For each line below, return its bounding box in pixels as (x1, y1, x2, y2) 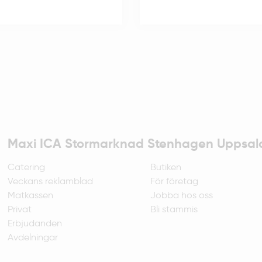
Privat (8, 204, 32, 215)
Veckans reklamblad (8, 175, 94, 187)
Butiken (150, 161, 181, 173)
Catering (8, 161, 46, 173)
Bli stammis (150, 204, 198, 215)
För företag (150, 175, 198, 187)
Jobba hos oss (150, 189, 213, 201)
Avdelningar (8, 232, 58, 243)
